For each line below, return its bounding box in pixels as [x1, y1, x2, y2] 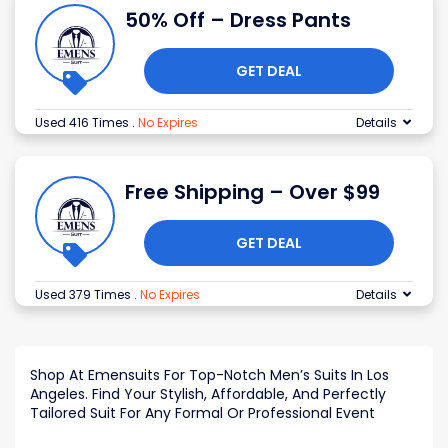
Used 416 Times [35, 114, 132, 132]
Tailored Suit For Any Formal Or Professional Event [30, 403, 375, 424]
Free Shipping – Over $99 [125, 178, 380, 207]
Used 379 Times [35, 286, 134, 304]
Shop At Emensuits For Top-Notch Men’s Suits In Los [30, 365, 389, 386]
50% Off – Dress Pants [125, 6, 351, 35]
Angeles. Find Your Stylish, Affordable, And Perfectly [30, 384, 386, 405]
